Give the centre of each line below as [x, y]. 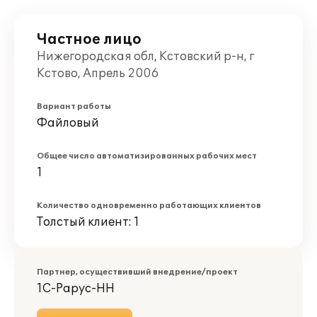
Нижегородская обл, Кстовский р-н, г [145, 57]
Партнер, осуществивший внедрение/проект [137, 272]
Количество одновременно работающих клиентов [149, 206]
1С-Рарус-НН [76, 289]
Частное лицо [89, 40]
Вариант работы [74, 106]
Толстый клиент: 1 [88, 222]
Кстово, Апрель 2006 [98, 74]
